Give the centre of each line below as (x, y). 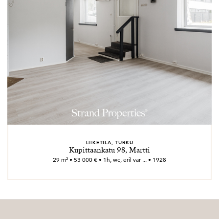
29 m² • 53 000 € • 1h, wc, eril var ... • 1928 (109, 160)
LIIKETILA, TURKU (109, 142)
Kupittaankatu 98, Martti (109, 150)
